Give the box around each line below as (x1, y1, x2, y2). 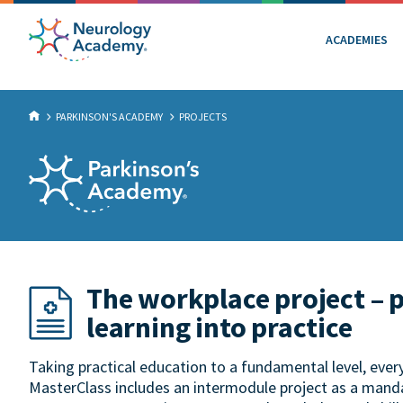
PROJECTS (179, 110, 227, 123)
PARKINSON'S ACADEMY (56, 110, 163, 123)
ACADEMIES (326, 31, 388, 48)
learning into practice (86, 309, 353, 345)
